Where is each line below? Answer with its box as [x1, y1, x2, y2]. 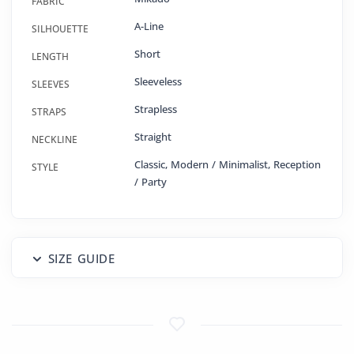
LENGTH [32, 50, 69, 64]
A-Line [134, 19, 164, 34]
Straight [134, 130, 171, 145]
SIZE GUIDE [48, 250, 115, 267]
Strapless [134, 102, 177, 117]
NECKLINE [32, 133, 77, 147]
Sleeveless [134, 74, 182, 89]
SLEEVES [32, 77, 70, 92]
